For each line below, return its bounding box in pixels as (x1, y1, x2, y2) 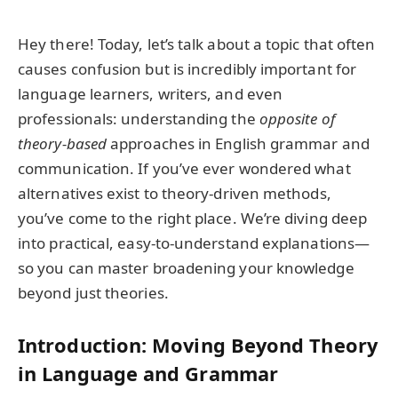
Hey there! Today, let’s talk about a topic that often (18, 34, 376, 54)
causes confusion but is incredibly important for (18, 59, 357, 79)
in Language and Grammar (18, 361, 278, 387)
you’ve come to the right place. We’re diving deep (18, 208, 368, 228)
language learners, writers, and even (18, 84, 283, 104)
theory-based (18, 133, 107, 154)
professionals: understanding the (18, 108, 259, 129)
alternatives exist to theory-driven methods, (18, 183, 331, 203)
